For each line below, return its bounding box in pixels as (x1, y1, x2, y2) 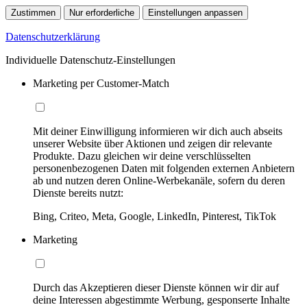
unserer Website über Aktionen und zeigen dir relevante (33, 138, 272, 150)
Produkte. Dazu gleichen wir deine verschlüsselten (33, 150, 251, 162)
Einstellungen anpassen (148, 8, 243, 19)
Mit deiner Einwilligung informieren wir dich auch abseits (33, 125, 282, 138)
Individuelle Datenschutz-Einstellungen (5, 54, 175, 66)
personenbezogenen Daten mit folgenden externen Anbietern (33, 162, 295, 175)
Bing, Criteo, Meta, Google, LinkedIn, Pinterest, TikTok (33, 210, 276, 223)
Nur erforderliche (69, 8, 134, 19)
